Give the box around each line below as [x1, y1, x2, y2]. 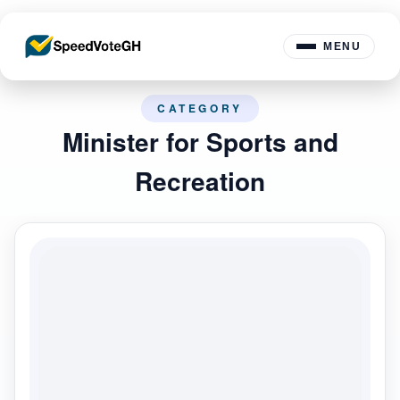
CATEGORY [157, 100, 243, 116]
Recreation [135, 162, 265, 199]
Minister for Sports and [62, 123, 338, 160]
